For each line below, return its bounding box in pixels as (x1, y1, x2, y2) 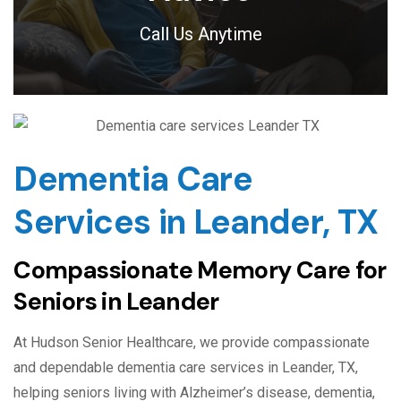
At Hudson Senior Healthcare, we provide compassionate (13, 334, 371, 352)
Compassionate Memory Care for (13, 254, 387, 286)
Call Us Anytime (139, 22, 262, 45)
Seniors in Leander (13, 286, 219, 318)
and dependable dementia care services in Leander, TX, (13, 359, 359, 377)
